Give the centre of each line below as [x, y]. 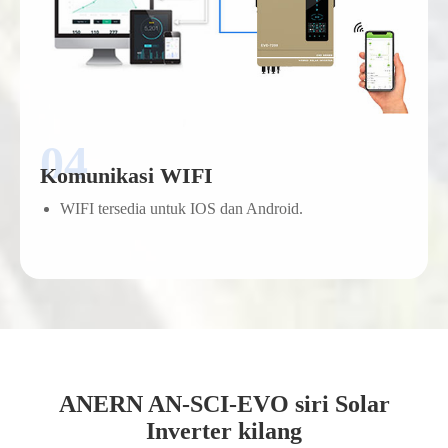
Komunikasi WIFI [126, 175]
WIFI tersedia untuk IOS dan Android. [181, 208]
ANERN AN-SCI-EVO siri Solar [224, 403]
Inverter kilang [224, 430]
